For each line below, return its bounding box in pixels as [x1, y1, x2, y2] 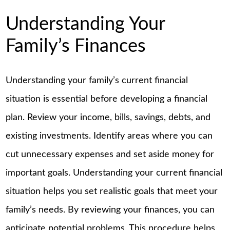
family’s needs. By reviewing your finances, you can [6, 205, 215, 215]
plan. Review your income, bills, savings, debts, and [6, 113, 211, 123]
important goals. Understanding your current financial [6, 168, 223, 178]
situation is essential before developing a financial [6, 94, 208, 104]
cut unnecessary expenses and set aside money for [6, 150, 215, 160]
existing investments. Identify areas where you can [6, 131, 213, 141]
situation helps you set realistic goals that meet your [6, 187, 218, 197]
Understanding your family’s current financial [6, 76, 188, 86]
